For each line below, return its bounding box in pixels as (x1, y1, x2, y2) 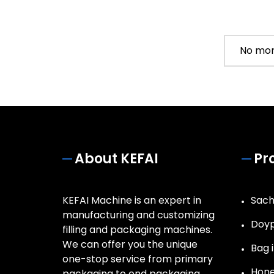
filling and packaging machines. (62, 223, 212, 237)
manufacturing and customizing (62, 208, 215, 223)
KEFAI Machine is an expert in (62, 193, 201, 208)
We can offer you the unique (62, 237, 198, 252)
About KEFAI (75, 149, 158, 169)
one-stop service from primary (62, 252, 213, 267)
